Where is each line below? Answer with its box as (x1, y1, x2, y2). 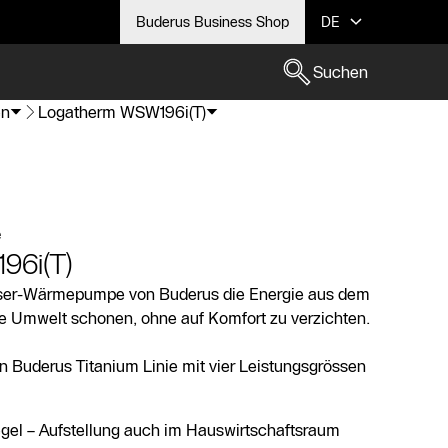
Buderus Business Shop (136, 13, 289, 31)
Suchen (313, 62, 368, 82)
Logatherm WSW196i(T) (38, 102, 206, 122)
